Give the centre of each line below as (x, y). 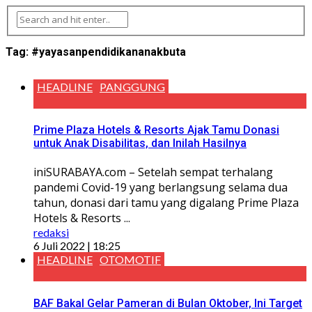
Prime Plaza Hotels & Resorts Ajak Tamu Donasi (156, 130)
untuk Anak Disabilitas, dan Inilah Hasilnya (140, 143)
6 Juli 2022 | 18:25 (77, 246)
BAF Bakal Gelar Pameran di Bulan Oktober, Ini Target (168, 303)
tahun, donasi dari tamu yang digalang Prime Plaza (166, 203)
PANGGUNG (132, 86)
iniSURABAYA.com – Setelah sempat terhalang (153, 172)
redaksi (51, 233)
